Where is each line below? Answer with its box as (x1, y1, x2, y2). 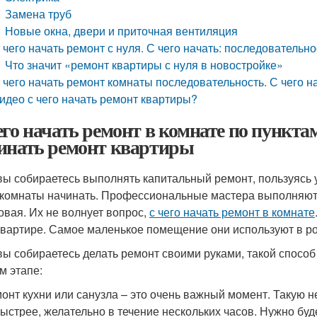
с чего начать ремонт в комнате (149, 204, 315, 220)
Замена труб (5, 6, 72, 22)
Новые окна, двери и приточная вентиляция (5, 23, 238, 39)
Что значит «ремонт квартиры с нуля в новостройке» (5, 57, 284, 73)
